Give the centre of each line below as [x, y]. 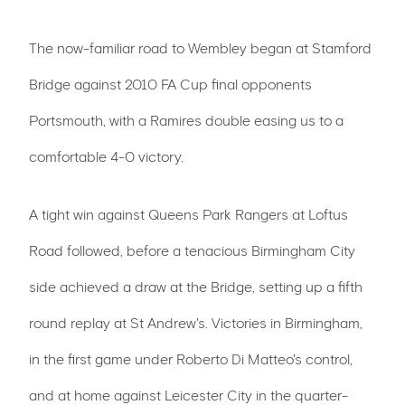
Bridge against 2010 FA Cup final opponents [170, 85]
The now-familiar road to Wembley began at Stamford [200, 49]
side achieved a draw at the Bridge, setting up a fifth [196, 288]
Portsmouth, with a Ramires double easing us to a [186, 122]
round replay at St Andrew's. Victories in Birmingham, [196, 324]
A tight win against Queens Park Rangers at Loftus [188, 216]
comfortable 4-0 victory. [106, 158]
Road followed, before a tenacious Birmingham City [192, 252]
